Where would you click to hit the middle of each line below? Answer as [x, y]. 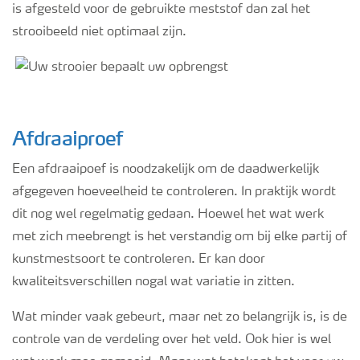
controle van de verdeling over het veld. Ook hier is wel [172, 340]
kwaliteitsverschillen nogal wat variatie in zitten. [153, 282]
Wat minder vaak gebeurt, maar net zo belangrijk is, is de [180, 318]
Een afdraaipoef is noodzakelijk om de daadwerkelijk [166, 170]
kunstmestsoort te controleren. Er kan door [139, 260]
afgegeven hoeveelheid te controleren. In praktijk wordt [174, 192]
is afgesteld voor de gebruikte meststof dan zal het [161, 10]
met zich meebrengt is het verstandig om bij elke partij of [180, 237]
